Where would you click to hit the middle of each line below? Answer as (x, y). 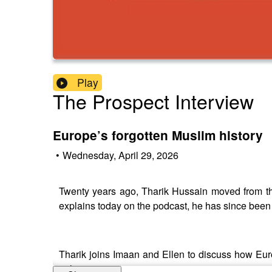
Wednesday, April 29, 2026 (121, 155)
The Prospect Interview (153, 101)
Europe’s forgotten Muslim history (158, 135)
